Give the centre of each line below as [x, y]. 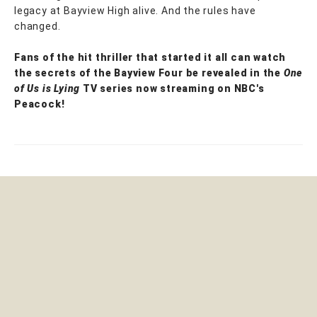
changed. [38, 26]
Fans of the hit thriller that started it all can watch [150, 57]
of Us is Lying [49, 88]
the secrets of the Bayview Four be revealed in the [149, 73]
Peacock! [40, 104]
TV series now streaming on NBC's [174, 88]
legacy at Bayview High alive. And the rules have [135, 10]
